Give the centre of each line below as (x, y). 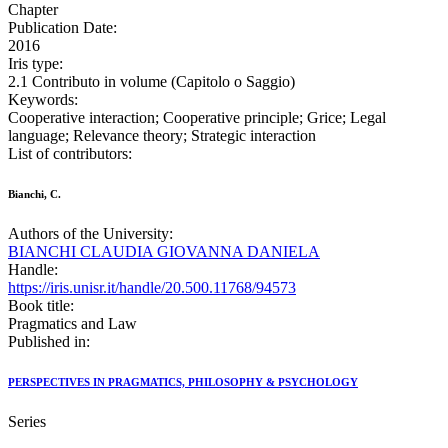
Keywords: (43, 100)
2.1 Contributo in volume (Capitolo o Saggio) (151, 82)
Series (27, 422)
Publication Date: (62, 28)
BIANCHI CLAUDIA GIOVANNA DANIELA (164, 252)
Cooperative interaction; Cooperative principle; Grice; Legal (197, 118)
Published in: (49, 342)
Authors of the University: (90, 234)
